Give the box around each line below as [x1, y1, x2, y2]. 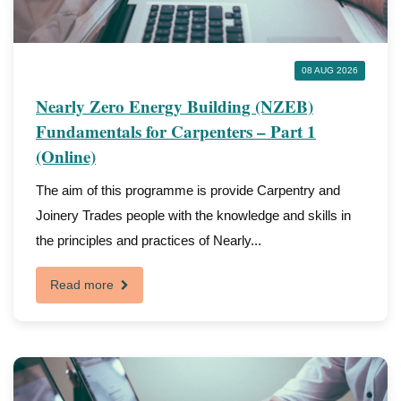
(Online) [36, 144, 96, 168]
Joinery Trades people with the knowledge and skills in [36, 208, 351, 223]
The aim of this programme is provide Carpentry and [36, 183, 340, 198]
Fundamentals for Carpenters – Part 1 [36, 119, 316, 143]
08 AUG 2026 [302, 65, 358, 75]
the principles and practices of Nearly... [36, 233, 261, 248]
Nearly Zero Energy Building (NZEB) [36, 94, 313, 118]
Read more [50, 277, 117, 292]
